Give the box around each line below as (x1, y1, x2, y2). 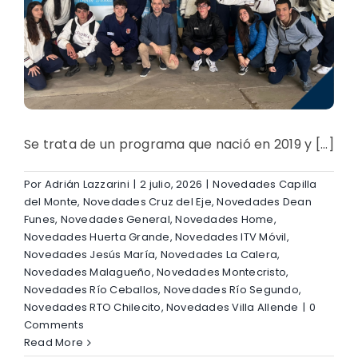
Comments (24, 317, 84, 333)
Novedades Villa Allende (166, 300, 299, 316)
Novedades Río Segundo (163, 282, 299, 298)
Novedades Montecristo (157, 265, 287, 280)
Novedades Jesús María (24, 247, 156, 263)
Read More (24, 335, 84, 351)
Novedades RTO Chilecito (24, 300, 161, 316)
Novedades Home (175, 212, 274, 228)
